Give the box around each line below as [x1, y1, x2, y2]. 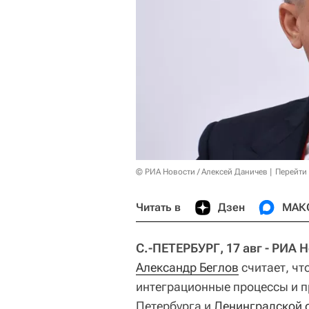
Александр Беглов [136, 259, 239, 275]
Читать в [136, 200, 181, 214]
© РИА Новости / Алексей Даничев [136, 166, 268, 177]
